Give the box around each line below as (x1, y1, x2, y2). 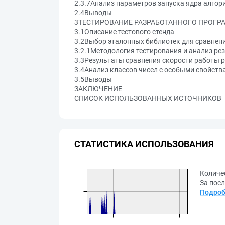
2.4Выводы (74, 9, 112, 17)
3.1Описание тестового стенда (74, 28, 174, 36)
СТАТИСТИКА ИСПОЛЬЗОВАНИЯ (74, 138, 214, 149)
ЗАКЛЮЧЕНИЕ (74, 85, 122, 93)
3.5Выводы (74, 75, 112, 83)
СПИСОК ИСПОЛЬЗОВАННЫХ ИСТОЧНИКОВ (74, 94, 221, 102)
